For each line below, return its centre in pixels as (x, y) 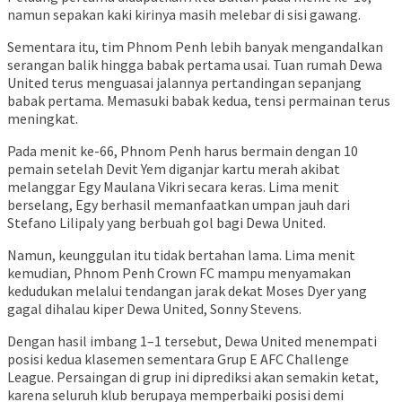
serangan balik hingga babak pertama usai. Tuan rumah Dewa (195, 65)
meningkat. (43, 119)
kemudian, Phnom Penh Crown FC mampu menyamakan (179, 273)
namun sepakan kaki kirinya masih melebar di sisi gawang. (184, 15)
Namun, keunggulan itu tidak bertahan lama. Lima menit (181, 255)
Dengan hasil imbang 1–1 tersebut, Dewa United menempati (192, 341)
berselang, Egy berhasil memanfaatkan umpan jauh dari (179, 205)
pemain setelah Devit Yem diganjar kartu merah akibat (174, 169)
